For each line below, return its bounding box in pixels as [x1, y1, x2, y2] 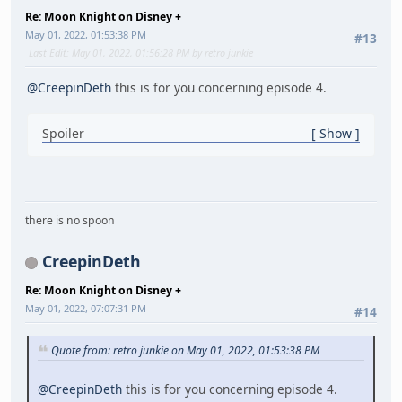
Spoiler [42, 125, 84, 143]
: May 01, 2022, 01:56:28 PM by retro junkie [66, 45, 253, 59]
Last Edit [29, 45, 66, 59]
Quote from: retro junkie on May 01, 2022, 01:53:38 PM [51, 342, 319, 358]
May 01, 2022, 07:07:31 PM [25, 301, 146, 316]
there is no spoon [25, 213, 115, 229]
